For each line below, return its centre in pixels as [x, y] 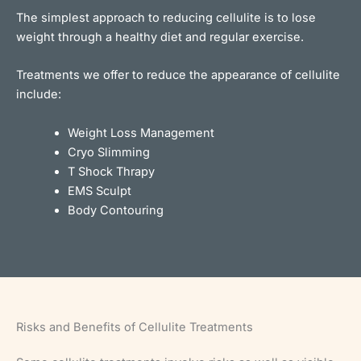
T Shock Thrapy [111, 171]
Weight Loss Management [141, 133]
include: [39, 95]
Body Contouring [115, 210]
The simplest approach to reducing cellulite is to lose [166, 17]
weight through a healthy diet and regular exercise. [160, 37]
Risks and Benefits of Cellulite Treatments [135, 328]
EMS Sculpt [99, 191]
